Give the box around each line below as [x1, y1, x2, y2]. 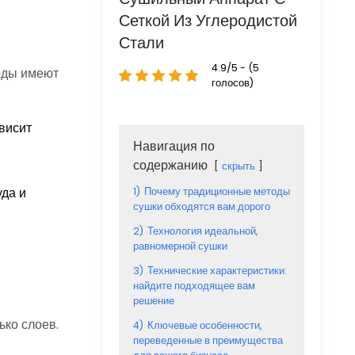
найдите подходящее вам [133, 279, 255, 292]
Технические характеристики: [147, 264, 287, 277]
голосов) [212, 76, 254, 90]
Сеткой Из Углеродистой [119, 10, 297, 32]
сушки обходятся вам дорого [133, 200, 270, 213]
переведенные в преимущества [133, 334, 283, 347]
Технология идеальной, [147, 224, 258, 238]
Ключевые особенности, [147, 319, 262, 332]
